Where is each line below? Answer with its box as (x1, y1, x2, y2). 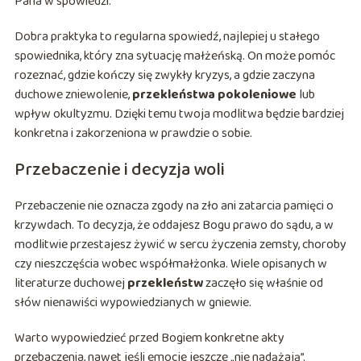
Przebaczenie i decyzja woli (14, 156, 225, 185)
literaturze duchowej (14, 273, 127, 294)
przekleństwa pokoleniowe (131, 85, 297, 106)
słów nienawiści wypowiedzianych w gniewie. (14, 293, 251, 313)
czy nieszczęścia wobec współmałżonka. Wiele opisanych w (14, 254, 327, 275)
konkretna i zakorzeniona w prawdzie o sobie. (14, 123, 252, 144)
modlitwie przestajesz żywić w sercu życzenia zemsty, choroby (14, 234, 346, 255)
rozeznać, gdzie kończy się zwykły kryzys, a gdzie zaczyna (14, 65, 315, 86)
